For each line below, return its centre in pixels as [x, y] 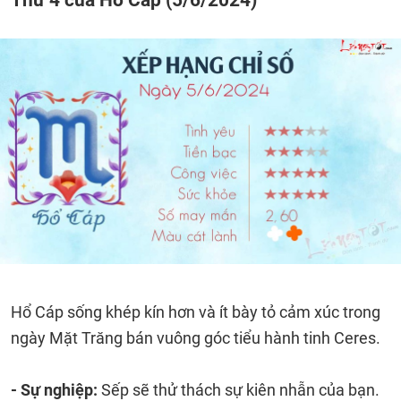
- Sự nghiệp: [56, 390]
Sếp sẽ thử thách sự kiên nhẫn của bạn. [240, 390]
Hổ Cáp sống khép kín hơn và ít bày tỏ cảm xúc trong [196, 312]
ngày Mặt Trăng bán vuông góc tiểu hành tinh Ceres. [196, 338]
